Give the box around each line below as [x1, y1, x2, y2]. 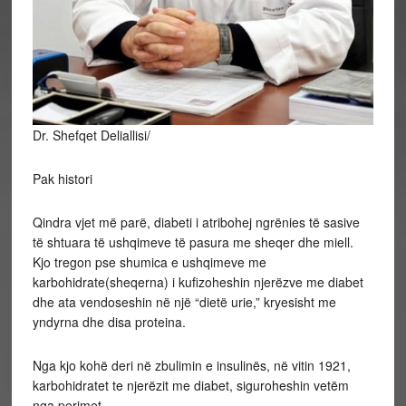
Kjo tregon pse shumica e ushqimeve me [32, 252, 266, 271]
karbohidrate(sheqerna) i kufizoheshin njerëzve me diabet [32, 272, 363, 291]
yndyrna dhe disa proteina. [32, 312, 186, 331]
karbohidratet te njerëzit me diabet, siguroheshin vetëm [32, 375, 349, 394]
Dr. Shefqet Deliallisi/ [32, 125, 150, 144]
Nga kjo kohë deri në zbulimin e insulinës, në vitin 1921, [32, 355, 351, 374]
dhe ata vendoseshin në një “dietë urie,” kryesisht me [32, 292, 336, 311]
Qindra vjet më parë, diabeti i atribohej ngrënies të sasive [32, 212, 360, 231]
